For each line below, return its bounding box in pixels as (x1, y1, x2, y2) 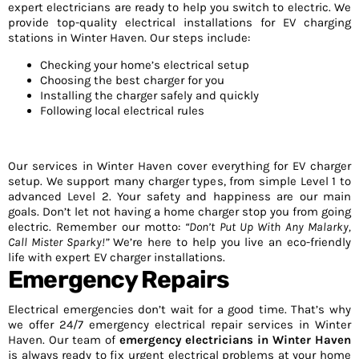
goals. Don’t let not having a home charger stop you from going (8, 204, 351, 219)
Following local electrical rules (40, 103, 204, 118)
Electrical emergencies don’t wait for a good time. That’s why (8, 302, 351, 317)
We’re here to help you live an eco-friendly (108, 235, 352, 249)
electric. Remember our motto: (8, 220, 186, 234)
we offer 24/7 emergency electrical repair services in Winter (8, 317, 351, 332)
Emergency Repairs (8, 265, 230, 294)
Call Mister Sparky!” (8, 235, 109, 249)
